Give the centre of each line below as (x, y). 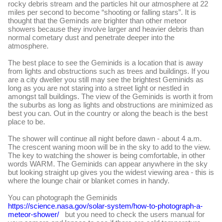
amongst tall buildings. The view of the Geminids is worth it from (111, 96)
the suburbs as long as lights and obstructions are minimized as (111, 105)
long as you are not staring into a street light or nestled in (98, 88)
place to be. (27, 121)
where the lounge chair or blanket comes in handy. (90, 180)
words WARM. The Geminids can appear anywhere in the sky (108, 164)
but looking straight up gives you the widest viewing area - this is (111, 172)
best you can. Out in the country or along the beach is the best (108, 113)
